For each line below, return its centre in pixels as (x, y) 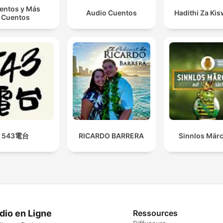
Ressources (156, 213)
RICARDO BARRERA (111, 135)
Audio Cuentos (111, 13)
